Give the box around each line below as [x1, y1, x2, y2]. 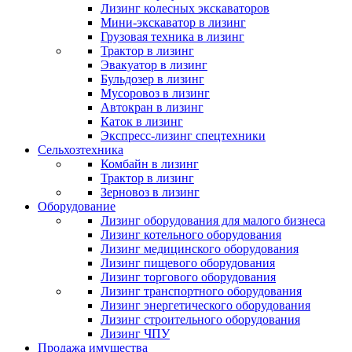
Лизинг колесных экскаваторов [101, 2, 269, 15]
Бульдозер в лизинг [101, 72, 204, 86]
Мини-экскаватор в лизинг [101, 16, 246, 29]
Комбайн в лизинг [101, 157, 199, 170]
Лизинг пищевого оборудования [101, 256, 275, 269]
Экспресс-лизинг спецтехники [101, 129, 266, 142]
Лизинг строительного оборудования [101, 313, 300, 326]
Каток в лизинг [101, 115, 183, 128]
